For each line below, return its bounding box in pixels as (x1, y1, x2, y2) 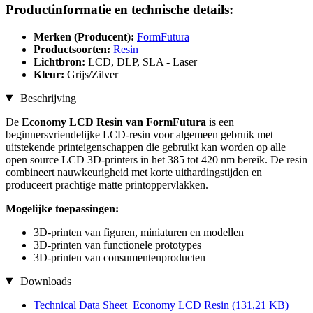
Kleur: (34, 68, 67, 80)
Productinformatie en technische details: (6, 1, 233, 17)
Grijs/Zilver (67, 68, 118, 80)
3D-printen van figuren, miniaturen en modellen (34, 226, 244, 238)
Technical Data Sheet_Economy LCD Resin (34, 298, 232, 311)
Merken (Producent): (34, 30, 134, 43)
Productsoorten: (34, 43, 113, 55)
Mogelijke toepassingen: (6, 202, 119, 214)
